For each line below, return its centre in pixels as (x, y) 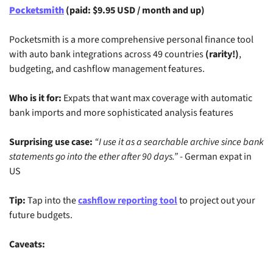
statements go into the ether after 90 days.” (94, 157)
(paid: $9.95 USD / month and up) (134, 11)
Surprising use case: (51, 142)
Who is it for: (35, 98)
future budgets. (41, 215)
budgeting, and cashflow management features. (107, 69)
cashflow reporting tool (128, 201)
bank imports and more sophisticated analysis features (121, 113)
